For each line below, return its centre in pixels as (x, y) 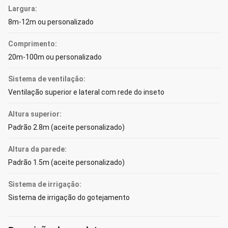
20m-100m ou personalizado (55, 57)
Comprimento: (33, 44)
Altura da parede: (37, 149)
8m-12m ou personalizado (51, 22)
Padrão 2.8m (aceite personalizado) (66, 127)
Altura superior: (35, 114)
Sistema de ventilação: (47, 79)
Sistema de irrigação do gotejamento (69, 197)
